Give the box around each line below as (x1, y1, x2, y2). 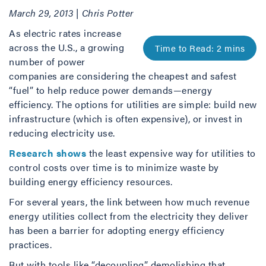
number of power (9, 55, 85, 68)
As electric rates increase (9, 26, 121, 40)
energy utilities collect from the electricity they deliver (9, 209, 248, 223)
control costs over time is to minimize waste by (9, 160, 219, 174)
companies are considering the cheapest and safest (9, 69, 237, 83)
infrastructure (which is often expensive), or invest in (9, 112, 243, 125)
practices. (9, 237, 52, 251)
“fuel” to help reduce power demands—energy (9, 83, 212, 97)
